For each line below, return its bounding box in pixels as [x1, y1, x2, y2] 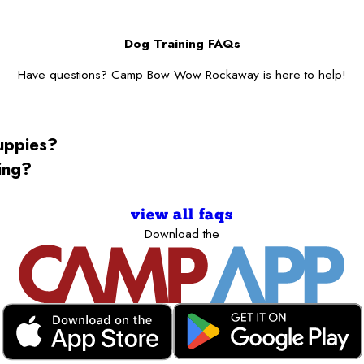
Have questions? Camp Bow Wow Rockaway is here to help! [18, 65, 346, 84]
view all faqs [131, 208, 233, 224]
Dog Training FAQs [123, 33, 240, 53]
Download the [145, 224, 219, 244]
